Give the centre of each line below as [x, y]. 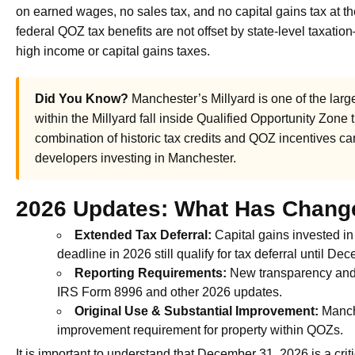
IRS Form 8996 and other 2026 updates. [170, 292]
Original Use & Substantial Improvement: [197, 311]
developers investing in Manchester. [136, 158]
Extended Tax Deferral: [143, 235]
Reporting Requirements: [151, 273]
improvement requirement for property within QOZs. [200, 330]
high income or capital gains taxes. [113, 51]
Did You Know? [82, 98]
